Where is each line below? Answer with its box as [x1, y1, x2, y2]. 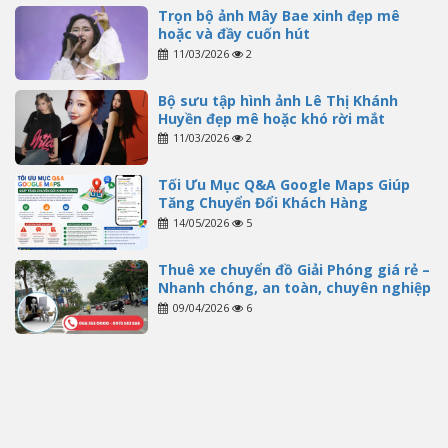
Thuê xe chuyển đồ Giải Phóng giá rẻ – [157, 260, 430, 280]
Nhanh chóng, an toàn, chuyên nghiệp [157, 278, 431, 298]
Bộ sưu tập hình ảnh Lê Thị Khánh [157, 90, 398, 110]
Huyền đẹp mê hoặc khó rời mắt [157, 108, 385, 128]
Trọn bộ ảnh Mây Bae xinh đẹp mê [157, 6, 400, 26]
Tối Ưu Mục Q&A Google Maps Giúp [157, 175, 410, 195]
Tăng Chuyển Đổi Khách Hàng [157, 193, 368, 213]
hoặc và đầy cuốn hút [157, 24, 310, 44]
